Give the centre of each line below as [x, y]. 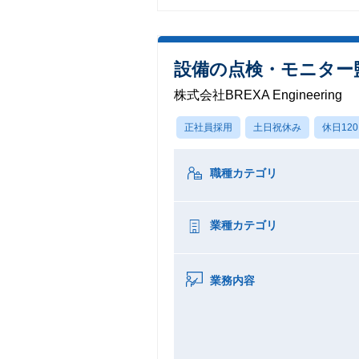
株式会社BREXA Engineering [258, 95]
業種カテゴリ [244, 225]
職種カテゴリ [244, 173]
